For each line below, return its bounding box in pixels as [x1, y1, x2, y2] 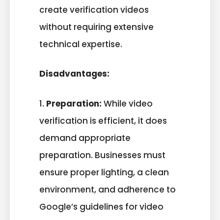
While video [102, 97, 153, 110]
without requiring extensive [39, 21, 154, 33]
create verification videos [39, 3, 149, 16]
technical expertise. [39, 38, 122, 50]
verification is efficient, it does [39, 114, 167, 127]
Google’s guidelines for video [39, 200, 164, 213]
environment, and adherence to [39, 183, 176, 195]
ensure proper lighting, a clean [39, 166, 169, 178]
